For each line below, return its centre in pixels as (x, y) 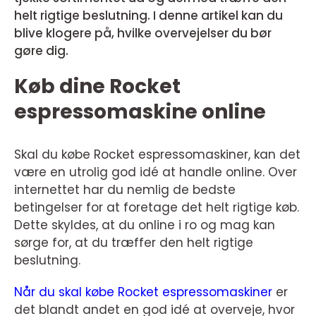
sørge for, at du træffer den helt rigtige (134, 243)
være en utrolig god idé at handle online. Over (156, 172)
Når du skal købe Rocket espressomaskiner (143, 292)
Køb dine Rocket (97, 86)
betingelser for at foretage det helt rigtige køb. (157, 207)
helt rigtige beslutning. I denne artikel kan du (148, 16)
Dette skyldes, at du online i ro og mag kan (145, 225)
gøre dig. (43, 51)
